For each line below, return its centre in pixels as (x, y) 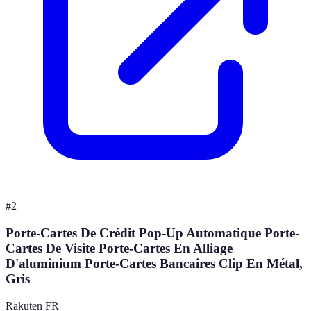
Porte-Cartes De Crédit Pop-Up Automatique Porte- (152, 233)
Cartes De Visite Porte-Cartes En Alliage (119, 249)
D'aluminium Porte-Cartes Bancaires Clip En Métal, (154, 264)
